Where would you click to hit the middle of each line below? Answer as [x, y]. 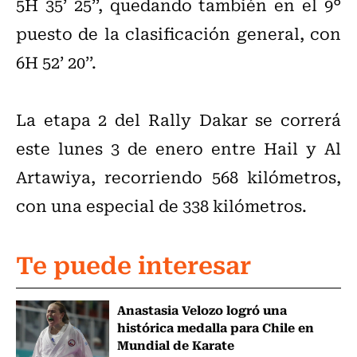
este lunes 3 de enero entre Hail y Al [178, 148]
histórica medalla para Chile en [215, 327]
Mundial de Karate [175, 345]
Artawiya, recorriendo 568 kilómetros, [178, 177]
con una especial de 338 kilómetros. [161, 206]
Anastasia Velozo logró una [202, 310]
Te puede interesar [133, 264]
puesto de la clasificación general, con [178, 33]
